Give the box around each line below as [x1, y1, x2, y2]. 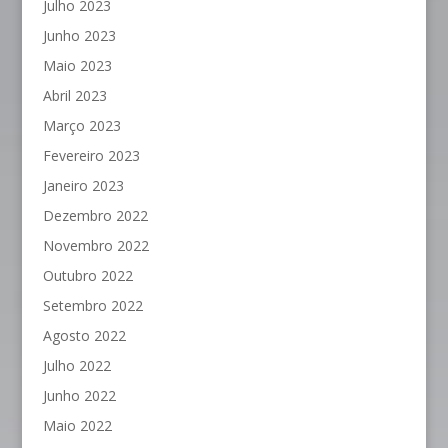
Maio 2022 [42, 416, 112, 436]
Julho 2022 [42, 356, 111, 376]
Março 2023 [42, 116, 121, 136]
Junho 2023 [42, 26, 116, 46]
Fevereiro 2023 [42, 146, 140, 166]
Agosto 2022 [42, 326, 126, 346]
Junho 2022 [42, 386, 116, 406]
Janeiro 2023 [42, 176, 124, 196]
